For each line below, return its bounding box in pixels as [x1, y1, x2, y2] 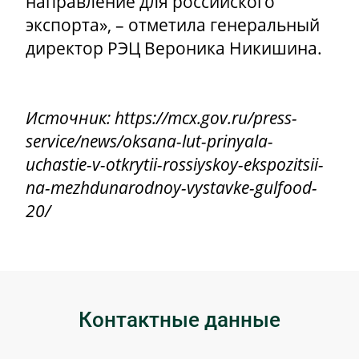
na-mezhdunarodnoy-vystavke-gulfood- [26, 176, 317, 200]
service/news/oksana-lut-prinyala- [26, 130, 273, 153]
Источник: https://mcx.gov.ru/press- [26, 107, 297, 130]
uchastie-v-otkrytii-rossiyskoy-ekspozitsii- [26, 153, 324, 176]
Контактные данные [79, 308, 280, 333]
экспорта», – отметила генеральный [26, 14, 320, 37]
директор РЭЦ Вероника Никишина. [26, 37, 322, 60]
